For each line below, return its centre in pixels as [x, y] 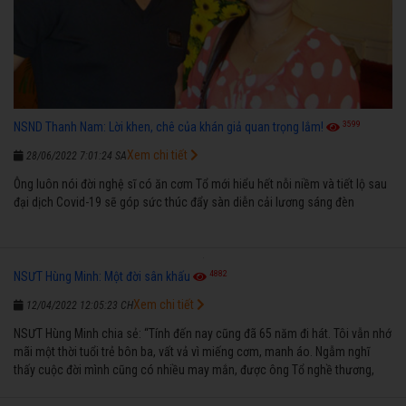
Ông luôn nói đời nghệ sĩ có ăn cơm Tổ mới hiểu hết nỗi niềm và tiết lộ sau [200, 184]
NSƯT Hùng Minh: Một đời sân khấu [102, 276]
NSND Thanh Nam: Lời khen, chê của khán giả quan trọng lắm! [169, 126]
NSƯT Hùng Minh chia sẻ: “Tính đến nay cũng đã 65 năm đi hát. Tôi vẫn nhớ [203, 333]
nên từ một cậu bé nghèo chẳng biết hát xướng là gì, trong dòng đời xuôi [196, 387]
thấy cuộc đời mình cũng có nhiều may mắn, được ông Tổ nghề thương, [194, 369]
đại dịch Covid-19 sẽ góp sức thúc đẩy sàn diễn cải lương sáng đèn [184, 202]
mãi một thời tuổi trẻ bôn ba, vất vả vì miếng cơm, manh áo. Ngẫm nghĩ [192, 351]
